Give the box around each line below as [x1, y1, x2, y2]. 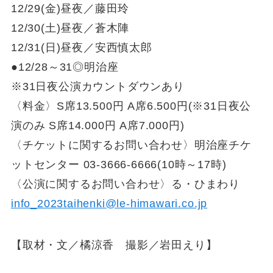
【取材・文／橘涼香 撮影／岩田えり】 [10, 239, 218, 252]
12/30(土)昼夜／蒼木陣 [10, 22, 130, 35]
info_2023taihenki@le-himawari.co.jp [10, 197, 208, 210]
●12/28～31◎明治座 [10, 61, 119, 74]
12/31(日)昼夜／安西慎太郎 [10, 41, 152, 54]
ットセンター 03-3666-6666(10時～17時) [10, 158, 227, 171]
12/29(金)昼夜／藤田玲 [10, 2, 130, 15]
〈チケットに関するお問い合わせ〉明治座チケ [10, 139, 252, 152]
